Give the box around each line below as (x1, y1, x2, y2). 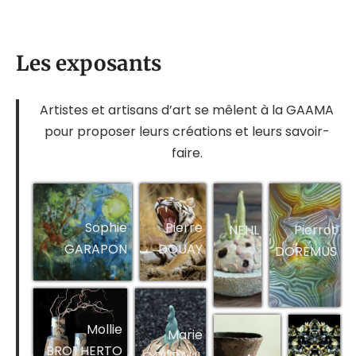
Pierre (164, 218, 203, 237)
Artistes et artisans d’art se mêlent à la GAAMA (40, 100, 334, 119)
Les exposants (16, 49, 161, 76)
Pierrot (293, 221, 337, 240)
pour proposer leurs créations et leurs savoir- (44, 122, 330, 141)
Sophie (84, 218, 127, 237)
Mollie (87, 320, 123, 339)
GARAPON (64, 239, 127, 258)
